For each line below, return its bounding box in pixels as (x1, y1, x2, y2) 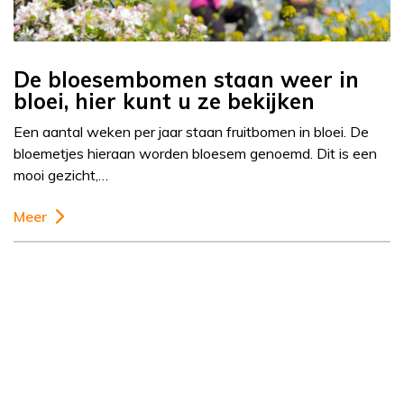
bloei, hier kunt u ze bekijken (14, 87, 315, 115)
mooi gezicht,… (14, 166, 108, 185)
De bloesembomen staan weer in (14, 66, 359, 94)
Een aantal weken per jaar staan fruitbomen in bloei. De (14, 123, 369, 142)
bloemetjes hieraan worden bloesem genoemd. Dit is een (14, 144, 377, 163)
